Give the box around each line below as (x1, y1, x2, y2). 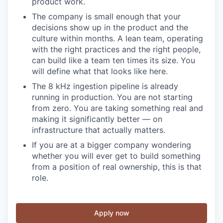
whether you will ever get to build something (32, 150, 201, 161)
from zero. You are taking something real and (32, 103, 203, 113)
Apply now (94, 208, 129, 217)
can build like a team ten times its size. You (32, 55, 195, 65)
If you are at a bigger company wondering (32, 139, 191, 150)
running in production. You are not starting (32, 92, 193, 102)
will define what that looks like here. (32, 66, 168, 76)
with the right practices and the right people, (32, 44, 201, 54)
